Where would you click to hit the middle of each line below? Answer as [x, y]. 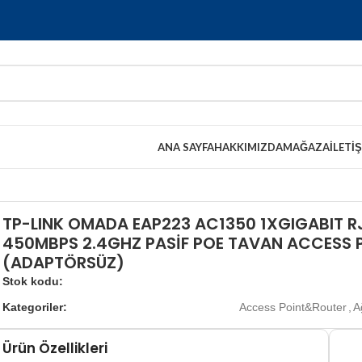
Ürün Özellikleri [55, 348]
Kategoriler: [34, 307]
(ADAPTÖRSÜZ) [63, 263]
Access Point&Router [293, 307]
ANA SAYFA [185, 147]
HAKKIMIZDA [248, 147]
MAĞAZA [306, 147]
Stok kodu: [32, 281]
